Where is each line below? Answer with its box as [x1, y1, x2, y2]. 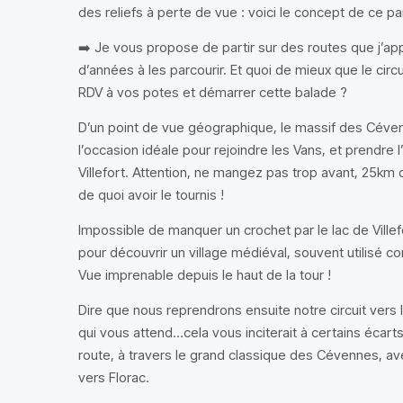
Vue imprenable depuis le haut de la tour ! [78, 266, 331, 283]
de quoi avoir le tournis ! [78, 186, 224, 203]
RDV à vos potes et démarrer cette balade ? [78, 84, 347, 101]
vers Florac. [78, 369, 149, 386]
